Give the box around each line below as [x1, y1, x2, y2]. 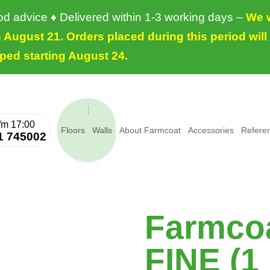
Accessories [187, 125, 234, 136]
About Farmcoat [119, 125, 181, 136]
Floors [60, 125, 85, 136]
